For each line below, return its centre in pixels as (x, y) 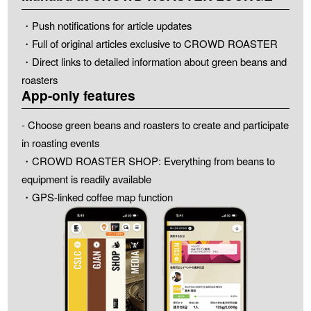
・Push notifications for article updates (106, 25)
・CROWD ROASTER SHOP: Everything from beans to (148, 160)
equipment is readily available (86, 178)
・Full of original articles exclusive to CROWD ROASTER (149, 43)
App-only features (78, 95)
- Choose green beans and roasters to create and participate (155, 124)
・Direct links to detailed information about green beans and (154, 61)
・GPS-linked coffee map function (97, 196)
